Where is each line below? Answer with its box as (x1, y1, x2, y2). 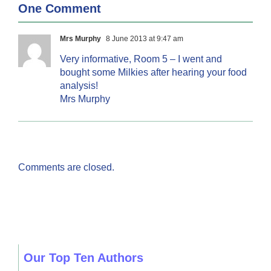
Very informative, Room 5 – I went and (60, 53, 222, 64)
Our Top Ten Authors (23, 250, 143, 264)
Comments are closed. (18, 162, 114, 172)
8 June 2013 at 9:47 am (104, 34, 183, 43)
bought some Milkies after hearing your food (60, 67, 247, 77)
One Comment (18, 1, 101, 15)
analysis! (60, 80, 98, 91)
